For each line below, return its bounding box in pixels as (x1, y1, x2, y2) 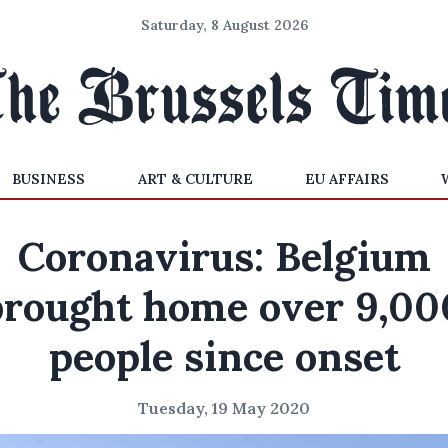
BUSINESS (12, 170, 86, 188)
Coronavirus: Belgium (17, 231, 431, 282)
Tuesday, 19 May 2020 (138, 398, 310, 418)
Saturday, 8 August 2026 (140, 16, 308, 34)
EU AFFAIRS (304, 170, 389, 188)
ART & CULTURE (137, 170, 253, 188)
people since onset (48, 331, 400, 382)
